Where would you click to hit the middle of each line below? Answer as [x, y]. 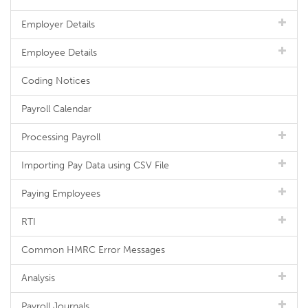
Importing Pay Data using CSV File [95, 165]
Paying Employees [61, 194]
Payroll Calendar [56, 109]
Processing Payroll [61, 137]
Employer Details [58, 24]
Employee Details [59, 53]
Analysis [38, 278]
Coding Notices [56, 81]
